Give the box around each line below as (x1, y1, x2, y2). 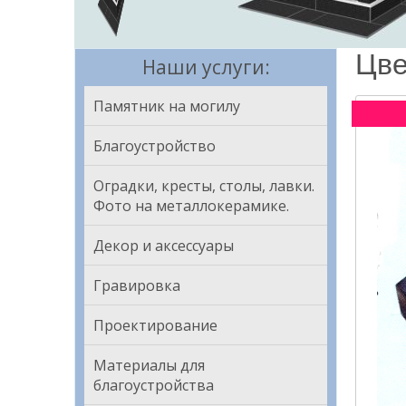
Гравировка (93, 275, 180, 295)
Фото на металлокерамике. (93, 196, 289, 216)
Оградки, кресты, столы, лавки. (93, 176, 314, 196)
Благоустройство (93, 136, 216, 156)
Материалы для (93, 355, 205, 375)
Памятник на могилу (93, 96, 240, 116)
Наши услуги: (141, 54, 270, 80)
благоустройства (93, 375, 214, 395)
